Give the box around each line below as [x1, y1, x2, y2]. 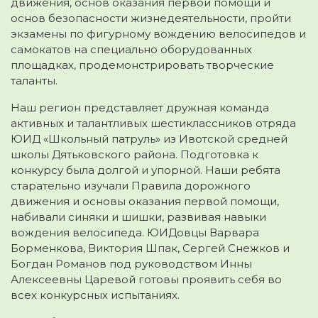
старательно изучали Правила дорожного [11, 179, 251, 193]
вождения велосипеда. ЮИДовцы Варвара [11, 226, 259, 240]
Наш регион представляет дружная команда [11, 101, 269, 115]
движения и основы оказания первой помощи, [11, 194, 279, 209]
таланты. [11, 74, 57, 88]
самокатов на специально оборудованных [11, 43, 252, 57]
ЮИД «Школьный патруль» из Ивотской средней [11, 132, 287, 146]
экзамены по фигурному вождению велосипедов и [11, 27, 306, 41]
